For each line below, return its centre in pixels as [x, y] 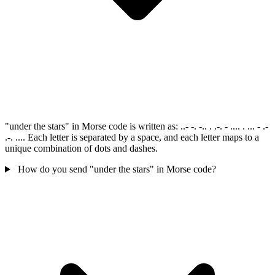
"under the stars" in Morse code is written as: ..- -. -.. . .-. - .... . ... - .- [137, 126]
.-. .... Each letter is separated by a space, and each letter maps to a [132, 137]
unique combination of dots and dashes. [81, 149]
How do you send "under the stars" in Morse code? [117, 169]
